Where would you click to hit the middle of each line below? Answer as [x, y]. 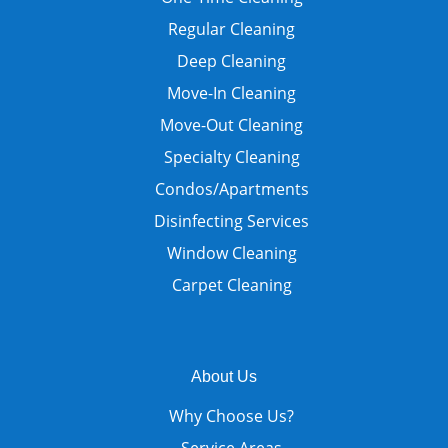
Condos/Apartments [231, 188]
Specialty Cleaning [231, 156]
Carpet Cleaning [231, 284]
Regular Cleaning [232, 28]
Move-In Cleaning [232, 92]
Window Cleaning [231, 252]
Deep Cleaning [232, 60]
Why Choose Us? [232, 415]
